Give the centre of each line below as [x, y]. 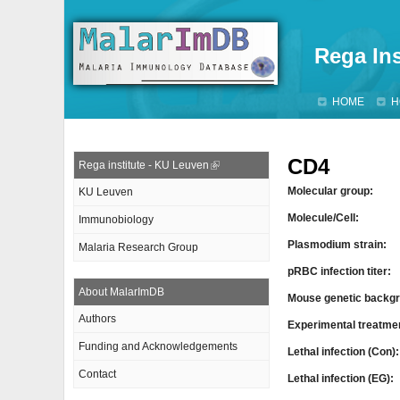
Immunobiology [116, 220]
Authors [97, 319]
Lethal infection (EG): [342, 379]
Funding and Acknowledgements [158, 346]
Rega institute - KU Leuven [144, 165]
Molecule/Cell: [325, 218]
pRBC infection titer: [341, 271]
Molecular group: [332, 191]
